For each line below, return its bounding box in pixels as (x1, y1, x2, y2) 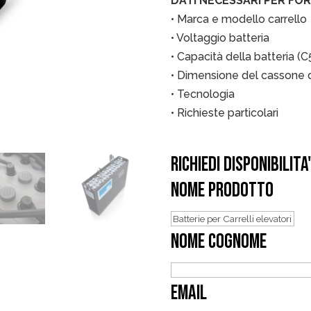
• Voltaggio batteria (170, 31, 269, 44)
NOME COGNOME (170, 230, 267, 254)
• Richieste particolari (170, 106, 278, 119)
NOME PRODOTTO (170, 178, 274, 203)
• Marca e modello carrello (170, 12, 307, 26)
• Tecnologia (170, 87, 235, 101)
